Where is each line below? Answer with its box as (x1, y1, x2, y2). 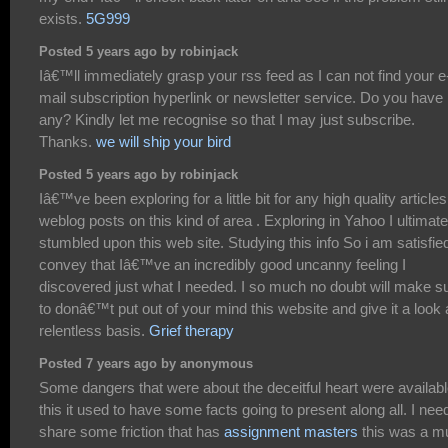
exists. (39, 9, 86, 27)
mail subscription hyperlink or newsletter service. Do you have (39, 88, 443, 106)
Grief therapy (149, 321, 234, 339)
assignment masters (224, 422, 358, 440)
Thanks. (39, 132, 96, 150)
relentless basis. (39, 321, 149, 339)
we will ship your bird (96, 132, 231, 150)
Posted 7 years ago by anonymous (39, 357, 253, 372)
